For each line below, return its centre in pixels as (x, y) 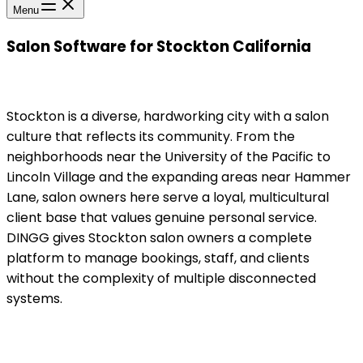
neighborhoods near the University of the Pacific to (169, 157)
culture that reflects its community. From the (151, 137)
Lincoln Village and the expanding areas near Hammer (179, 177)
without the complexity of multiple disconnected (161, 279)
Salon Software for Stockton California (159, 46)
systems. (34, 299)
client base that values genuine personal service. (162, 218)
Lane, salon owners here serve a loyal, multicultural (168, 198)
